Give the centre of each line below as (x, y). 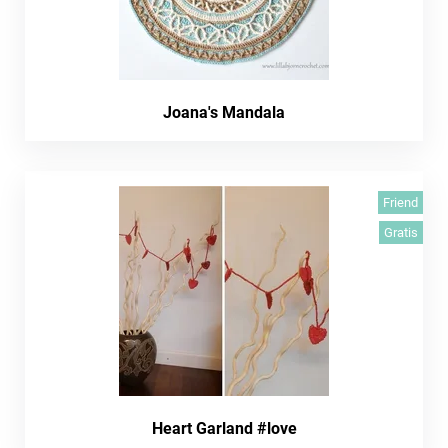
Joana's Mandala (224, 112)
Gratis (401, 232)
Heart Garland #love (224, 428)
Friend (400, 202)
